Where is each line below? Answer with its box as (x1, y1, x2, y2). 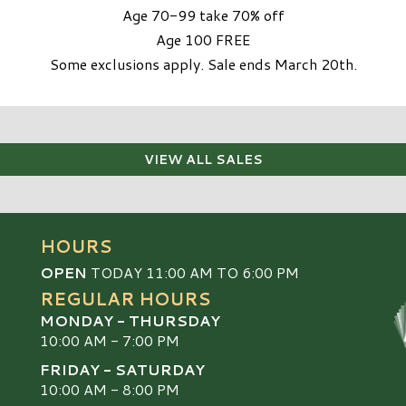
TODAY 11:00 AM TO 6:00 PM (87, 261, 299, 283)
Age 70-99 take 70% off (121, 4, 285, 25)
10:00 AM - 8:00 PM (40, 379, 179, 401)
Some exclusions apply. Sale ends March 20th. (49, 53, 357, 74)
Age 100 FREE (156, 28, 250, 50)
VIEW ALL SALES (143, 150, 263, 169)
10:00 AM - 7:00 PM (40, 329, 179, 351)
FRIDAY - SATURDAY (40, 359, 205, 381)
